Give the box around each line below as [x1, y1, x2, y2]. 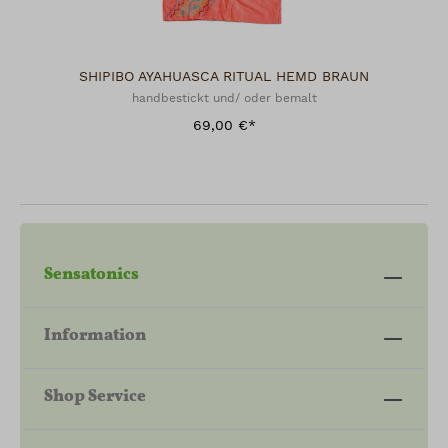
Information [44, 322, 146, 348]
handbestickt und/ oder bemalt [131, 91, 317, 106]
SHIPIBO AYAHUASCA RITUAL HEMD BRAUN [79, 68, 369, 86]
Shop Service [44, 383, 146, 409]
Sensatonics [44, 261, 139, 287]
